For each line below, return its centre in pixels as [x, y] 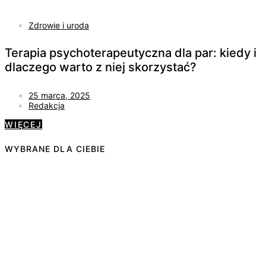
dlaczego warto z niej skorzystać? [101, 67]
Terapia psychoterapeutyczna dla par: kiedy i [131, 53]
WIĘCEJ [23, 124]
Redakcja [47, 105]
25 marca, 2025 [59, 95]
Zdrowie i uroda [59, 25]
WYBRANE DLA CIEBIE [55, 149]
